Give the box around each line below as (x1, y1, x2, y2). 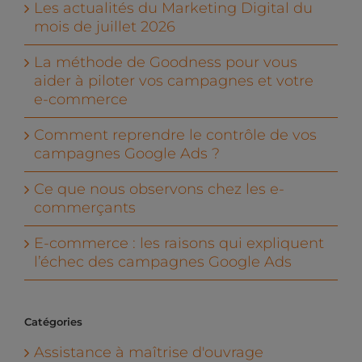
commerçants (34, 199, 136, 217)
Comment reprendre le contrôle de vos (34, 126, 317, 145)
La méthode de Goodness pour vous (34, 53, 297, 72)
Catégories (24, 315, 82, 329)
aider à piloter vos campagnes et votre (34, 72, 314, 90)
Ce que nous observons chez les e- (34, 180, 284, 199)
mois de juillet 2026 (34, 18, 175, 36)
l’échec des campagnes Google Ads (34, 253, 292, 271)
